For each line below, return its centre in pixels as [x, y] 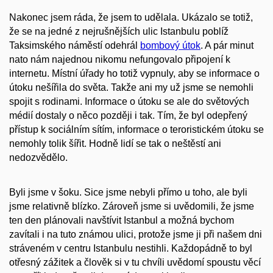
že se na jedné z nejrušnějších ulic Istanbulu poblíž [119, 32]
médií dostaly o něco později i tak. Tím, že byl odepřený [128, 116]
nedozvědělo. [38, 158]
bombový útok [170, 46]
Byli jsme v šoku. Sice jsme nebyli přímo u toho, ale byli [128, 193]
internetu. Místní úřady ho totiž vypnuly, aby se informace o [134, 74]
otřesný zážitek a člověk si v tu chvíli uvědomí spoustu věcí [135, 263]
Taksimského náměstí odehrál [75, 46]
